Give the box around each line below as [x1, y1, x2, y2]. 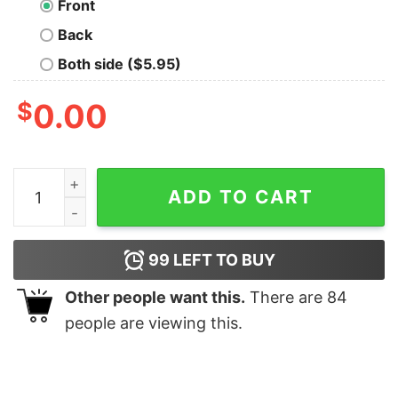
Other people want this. [65, 288, 245, 307]
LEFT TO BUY [169, 251, 275, 270]
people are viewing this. [65, 314, 243, 333]
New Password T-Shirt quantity [12, 171, 232, 189]
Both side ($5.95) [58, 55, 181, 74]
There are [245, 288, 327, 307]
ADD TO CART [168, 186, 314, 209]
